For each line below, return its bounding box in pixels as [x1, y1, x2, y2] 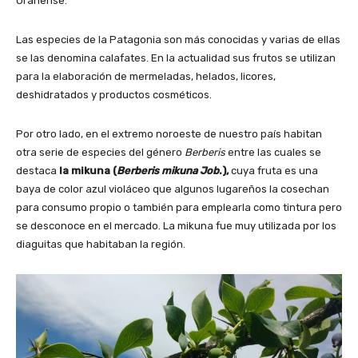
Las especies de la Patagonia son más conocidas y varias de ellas [16, 33, 340, 46]
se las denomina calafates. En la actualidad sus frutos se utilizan [16, 51, 336, 64]
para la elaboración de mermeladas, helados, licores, [16, 70, 276, 82]
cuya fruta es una [229, 164, 318, 177]
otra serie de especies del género [16, 145, 185, 158]
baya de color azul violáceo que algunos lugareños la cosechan [16, 182, 329, 195]
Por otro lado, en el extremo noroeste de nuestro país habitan [16, 127, 322, 140]
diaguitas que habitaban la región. [16, 237, 185, 250]
